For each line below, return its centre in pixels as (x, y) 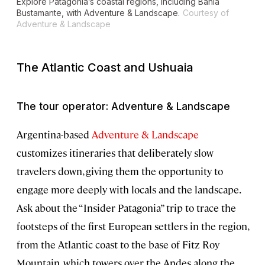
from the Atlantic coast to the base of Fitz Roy (118, 245)
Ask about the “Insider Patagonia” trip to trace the (126, 208)
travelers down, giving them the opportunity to (120, 171)
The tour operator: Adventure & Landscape (123, 107)
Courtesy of (206, 13)
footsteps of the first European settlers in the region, (132, 226)
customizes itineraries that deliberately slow (115, 153)
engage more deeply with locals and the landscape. (128, 190)
